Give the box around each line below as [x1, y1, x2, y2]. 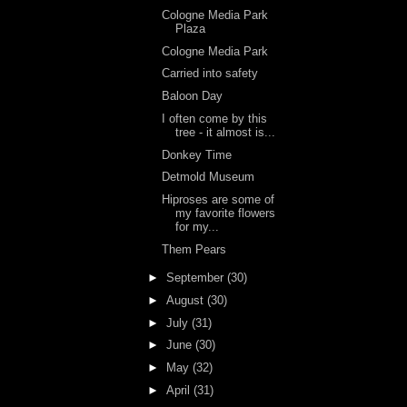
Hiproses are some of [162, 193, 275, 206]
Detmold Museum [162, 170, 255, 184]
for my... [175, 220, 220, 233]
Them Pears [162, 242, 227, 256]
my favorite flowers [175, 206, 276, 220]
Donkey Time [162, 147, 233, 162]
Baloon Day [162, 89, 223, 103]
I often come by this [162, 111, 268, 125]
